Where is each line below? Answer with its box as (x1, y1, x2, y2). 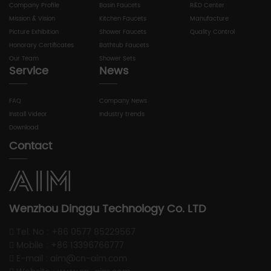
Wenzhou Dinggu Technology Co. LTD (9, 200, 206, 218)
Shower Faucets (99, 27, 147, 37)
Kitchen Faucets (99, 13, 147, 24)
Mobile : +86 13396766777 (14, 238, 124, 252)
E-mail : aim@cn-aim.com (14, 251, 127, 266)
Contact (9, 137, 52, 155)
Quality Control (189, 27, 235, 37)
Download (9, 122, 39, 132)
